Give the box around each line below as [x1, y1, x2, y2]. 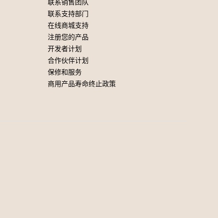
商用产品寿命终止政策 [48, 80, 116, 88]
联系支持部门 [48, 10, 89, 18]
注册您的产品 [48, 33, 89, 41]
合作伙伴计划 [48, 56, 89, 65]
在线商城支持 [48, 21, 89, 30]
